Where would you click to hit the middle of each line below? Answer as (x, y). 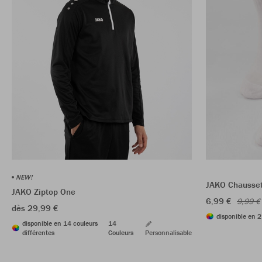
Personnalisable (168, 232)
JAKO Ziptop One (44, 191)
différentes (38, 232)
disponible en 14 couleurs (60, 223)
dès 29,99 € (35, 208)
